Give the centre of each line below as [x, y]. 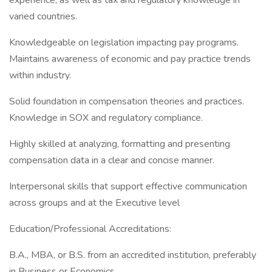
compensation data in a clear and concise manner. [112, 160]
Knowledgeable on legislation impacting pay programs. [124, 42]
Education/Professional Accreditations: [90, 229]
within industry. [40, 75]
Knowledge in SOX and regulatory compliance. [106, 118]
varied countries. [43, 16]
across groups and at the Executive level [94, 203]
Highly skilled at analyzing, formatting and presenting [120, 144]
